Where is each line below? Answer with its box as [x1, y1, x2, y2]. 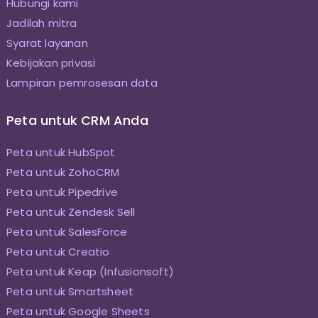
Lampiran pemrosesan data [6, 75, 158, 90]
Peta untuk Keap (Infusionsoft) [6, 263, 174, 279]
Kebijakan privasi [6, 55, 96, 70]
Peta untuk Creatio [6, 243, 110, 259]
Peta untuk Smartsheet [6, 283, 134, 299]
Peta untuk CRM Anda [6, 111, 148, 129]
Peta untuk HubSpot [6, 144, 116, 160]
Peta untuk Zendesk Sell [6, 204, 136, 219]
